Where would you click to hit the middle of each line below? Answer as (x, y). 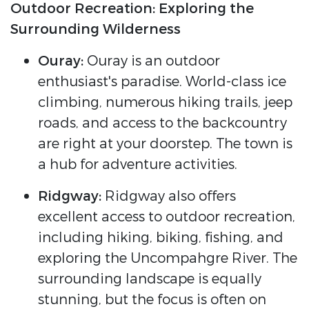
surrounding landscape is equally (150, 279)
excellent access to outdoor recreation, (167, 217)
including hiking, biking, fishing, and (161, 238)
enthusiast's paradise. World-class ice (162, 82)
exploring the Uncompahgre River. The (168, 259)
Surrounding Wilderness (96, 30)
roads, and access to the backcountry (162, 123)
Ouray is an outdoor (152, 61)
